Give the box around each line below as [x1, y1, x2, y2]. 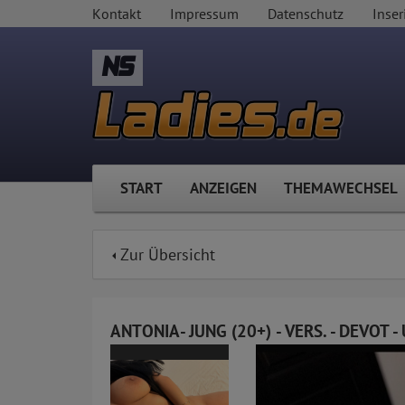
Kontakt [92, 5, 141, 23]
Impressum [170, 5, 239, 23]
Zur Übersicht [116, 244, 215, 266]
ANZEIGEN [190, 178, 257, 199]
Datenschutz [268, 5, 344, 23]
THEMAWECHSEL [284, 178, 398, 199]
